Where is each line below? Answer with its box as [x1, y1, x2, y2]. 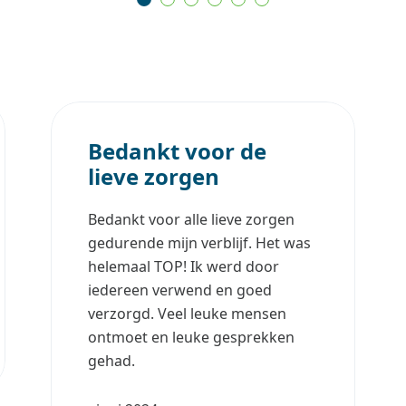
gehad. [88, 350, 139, 371]
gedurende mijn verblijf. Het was [88, 232, 311, 253]
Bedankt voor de [88, 135, 266, 166]
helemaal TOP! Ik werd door [88, 256, 279, 276]
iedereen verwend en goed [88, 279, 272, 300]
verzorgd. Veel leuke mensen [88, 303, 286, 324]
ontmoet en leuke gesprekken [88, 326, 295, 347]
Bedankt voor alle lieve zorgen [88, 208, 295, 229]
